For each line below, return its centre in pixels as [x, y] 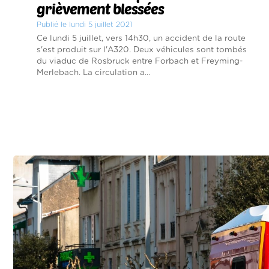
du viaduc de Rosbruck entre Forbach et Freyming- [140, 61]
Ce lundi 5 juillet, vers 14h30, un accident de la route [141, 38]
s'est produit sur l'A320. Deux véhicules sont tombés [142, 50]
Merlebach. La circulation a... [93, 72]
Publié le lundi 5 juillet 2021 [84, 24]
